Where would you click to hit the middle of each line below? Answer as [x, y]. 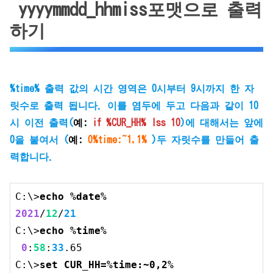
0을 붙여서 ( [39, 140]
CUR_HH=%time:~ [104, 265]
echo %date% [73, 197]
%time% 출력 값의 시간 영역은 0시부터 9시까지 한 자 [132, 89]
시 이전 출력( [41, 123]
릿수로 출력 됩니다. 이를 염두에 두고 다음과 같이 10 [134, 106]
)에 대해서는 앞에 [222, 123]
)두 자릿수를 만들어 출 [203, 140]
